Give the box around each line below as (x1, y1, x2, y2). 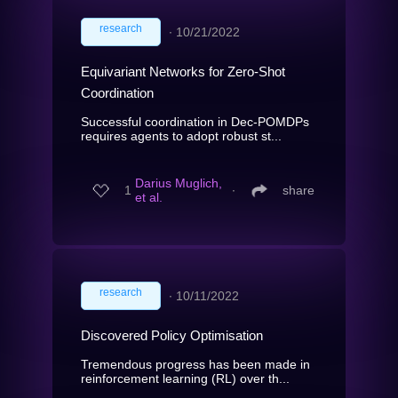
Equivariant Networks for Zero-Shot (81, 63, 285, 79)
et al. (135, 190, 163, 205)
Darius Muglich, (135, 176, 222, 191)
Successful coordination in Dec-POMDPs (81, 114, 309, 129)
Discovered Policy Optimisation (81, 327, 263, 343)
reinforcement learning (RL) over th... (81, 370, 290, 386)
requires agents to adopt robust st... (81, 128, 282, 143)
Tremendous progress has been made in (81, 356, 310, 371)
